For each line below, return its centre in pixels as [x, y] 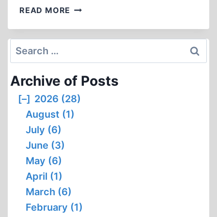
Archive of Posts [64, 81]
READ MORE [45, 10]
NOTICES [88, 19]
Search [26, 46]
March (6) [49, 192]
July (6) [44, 130]
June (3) [45, 145]
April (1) [44, 176]
